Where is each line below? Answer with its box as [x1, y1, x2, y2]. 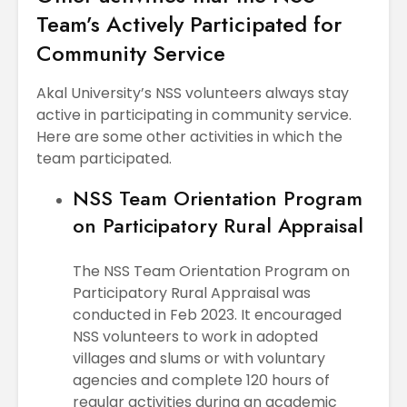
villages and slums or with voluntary [73, 347, 325, 369]
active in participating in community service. [36, 104, 352, 125]
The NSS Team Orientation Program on [73, 260, 350, 282]
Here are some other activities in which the [36, 125, 342, 147]
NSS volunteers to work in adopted [73, 325, 318, 347]
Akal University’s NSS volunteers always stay [36, 82, 349, 104]
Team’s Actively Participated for [36, 7, 342, 40]
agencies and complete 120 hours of [73, 369, 330, 391]
